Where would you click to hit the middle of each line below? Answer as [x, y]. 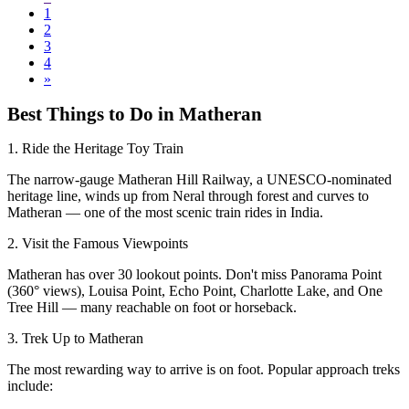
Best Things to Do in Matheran [135, 114]
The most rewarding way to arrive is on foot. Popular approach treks [204, 370]
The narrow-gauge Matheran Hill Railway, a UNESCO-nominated [199, 180]
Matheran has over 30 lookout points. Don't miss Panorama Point [194, 275]
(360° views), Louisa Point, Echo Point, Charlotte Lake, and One [195, 291]
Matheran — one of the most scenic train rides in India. [165, 213]
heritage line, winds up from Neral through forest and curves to [188, 196]
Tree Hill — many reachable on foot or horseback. [152, 308]
